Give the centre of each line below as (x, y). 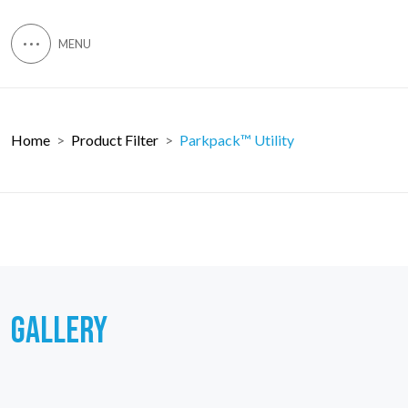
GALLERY (59, 331)
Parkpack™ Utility (237, 140)
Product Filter (115, 140)
